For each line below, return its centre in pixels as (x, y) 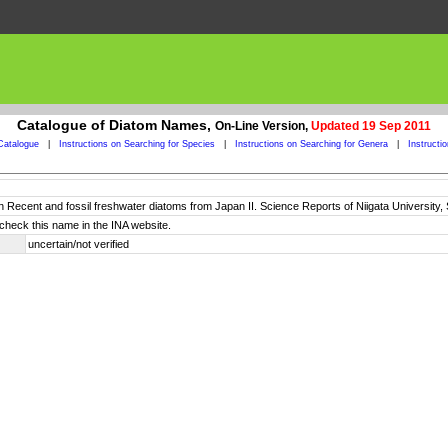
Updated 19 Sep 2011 (371, 126)
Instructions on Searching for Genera (311, 144)
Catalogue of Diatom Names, (116, 125)
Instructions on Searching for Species (136, 144)
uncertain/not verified (78, 244)
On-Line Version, (263, 126)
